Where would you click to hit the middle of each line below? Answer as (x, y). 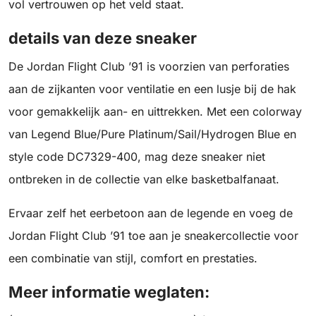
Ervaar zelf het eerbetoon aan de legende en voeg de (151, 213)
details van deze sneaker (103, 38)
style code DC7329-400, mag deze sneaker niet (137, 157)
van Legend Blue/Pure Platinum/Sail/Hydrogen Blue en (152, 134)
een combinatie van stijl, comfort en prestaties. (133, 259)
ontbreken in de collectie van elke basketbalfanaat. (144, 180)
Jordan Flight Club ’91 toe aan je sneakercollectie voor (153, 236)
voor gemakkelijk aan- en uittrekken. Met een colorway (155, 112)
